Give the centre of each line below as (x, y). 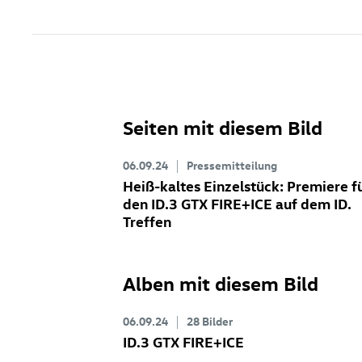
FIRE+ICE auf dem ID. (280, 203)
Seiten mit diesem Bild (223, 126)
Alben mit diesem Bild (221, 282)
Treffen (147, 221)
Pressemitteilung (232, 165)
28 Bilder (210, 321)
